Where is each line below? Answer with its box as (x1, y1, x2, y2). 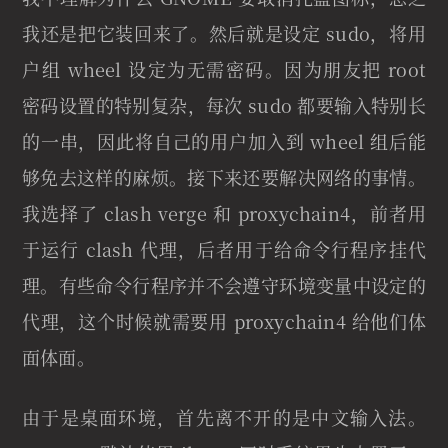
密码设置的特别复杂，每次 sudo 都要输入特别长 (22, 91, 426, 118)
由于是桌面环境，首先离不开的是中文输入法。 (22, 403, 426, 430)
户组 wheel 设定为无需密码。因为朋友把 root (22, 55, 426, 82)
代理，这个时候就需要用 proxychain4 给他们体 (22, 307, 426, 334)
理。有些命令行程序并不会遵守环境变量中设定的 (22, 271, 426, 298)
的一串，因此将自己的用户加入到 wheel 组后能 (22, 127, 426, 154)
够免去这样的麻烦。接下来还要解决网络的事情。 (22, 163, 426, 190)
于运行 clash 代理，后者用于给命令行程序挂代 (22, 235, 426, 262)
